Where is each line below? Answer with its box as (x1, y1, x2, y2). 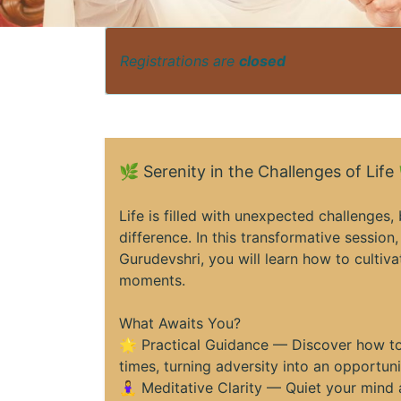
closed (239, 52, 286, 71)
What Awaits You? (119, 314, 241, 333)
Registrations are (120, 52, 239, 71)
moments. (119, 271, 185, 290)
